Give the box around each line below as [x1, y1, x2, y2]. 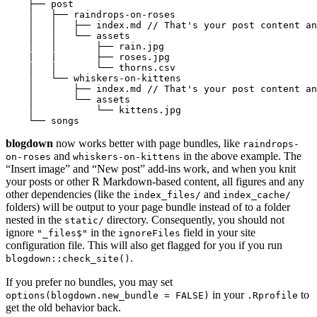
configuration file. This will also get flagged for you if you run [6, 239, 282, 252]
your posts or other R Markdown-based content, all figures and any [6, 175, 304, 188]
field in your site [180, 226, 255, 239]
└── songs [6, 115, 79, 127]
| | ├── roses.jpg [6, 52, 170, 63]
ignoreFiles [118, 228, 180, 239]
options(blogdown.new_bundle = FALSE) [6, 290, 209, 301]
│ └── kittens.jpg [6, 105, 181, 116]
